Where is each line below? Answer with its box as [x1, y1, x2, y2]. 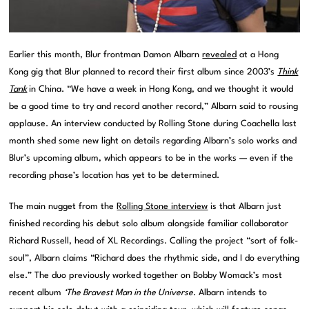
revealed [202, 50, 237, 59]
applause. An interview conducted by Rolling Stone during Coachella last [9, 119, 297, 128]
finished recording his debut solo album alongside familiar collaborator [9, 219, 289, 228]
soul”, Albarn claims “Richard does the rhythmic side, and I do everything [9, 253, 300, 263]
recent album [9, 288, 65, 297]
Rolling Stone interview [117, 201, 208, 211]
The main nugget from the [9, 201, 117, 211]
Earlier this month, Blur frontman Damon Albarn [9, 50, 203, 59]
